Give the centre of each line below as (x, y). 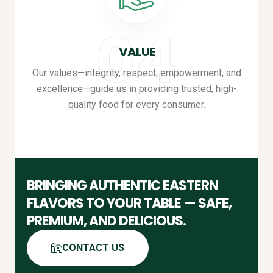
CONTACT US (93, 248)
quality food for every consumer (136, 105)
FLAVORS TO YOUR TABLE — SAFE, (129, 203)
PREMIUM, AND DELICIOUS (105, 221)
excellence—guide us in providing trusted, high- (136, 89)
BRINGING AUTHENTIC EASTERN (122, 186)
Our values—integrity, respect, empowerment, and (136, 73)
